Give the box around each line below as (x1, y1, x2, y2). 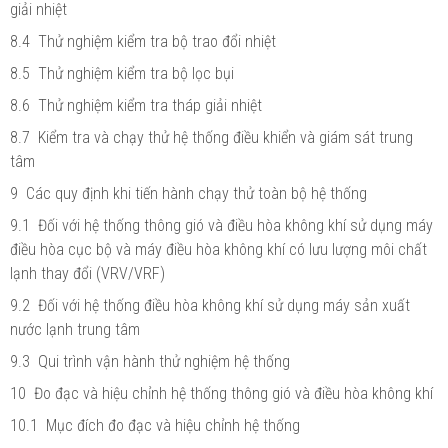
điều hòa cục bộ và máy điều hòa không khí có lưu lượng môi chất (10, 239, 427, 259)
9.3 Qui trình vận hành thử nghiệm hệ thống (10, 351, 290, 371)
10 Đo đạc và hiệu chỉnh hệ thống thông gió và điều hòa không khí (10, 383, 433, 403)
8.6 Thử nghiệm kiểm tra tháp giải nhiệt (10, 95, 262, 115)
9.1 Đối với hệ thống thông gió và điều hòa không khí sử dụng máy (10, 215, 433, 235)
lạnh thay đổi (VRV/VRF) (10, 263, 165, 283)
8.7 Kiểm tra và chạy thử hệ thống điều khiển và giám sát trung (10, 127, 413, 147)
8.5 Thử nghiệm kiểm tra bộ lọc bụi (10, 63, 234, 83)
